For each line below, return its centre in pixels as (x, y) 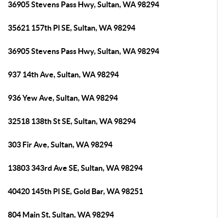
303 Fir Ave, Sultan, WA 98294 (60, 145)
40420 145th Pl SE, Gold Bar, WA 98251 (75, 191)
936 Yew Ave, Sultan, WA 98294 (63, 98)
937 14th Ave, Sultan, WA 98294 (63, 74)
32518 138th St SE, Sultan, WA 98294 (72, 121)
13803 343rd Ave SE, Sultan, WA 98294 (75, 168)
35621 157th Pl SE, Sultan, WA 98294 (72, 28)
